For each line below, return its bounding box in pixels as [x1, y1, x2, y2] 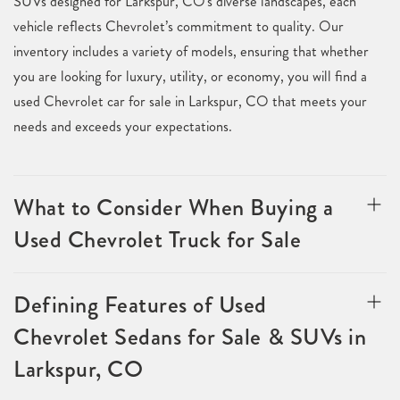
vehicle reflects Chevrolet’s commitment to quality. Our [13, 16, 344, 37]
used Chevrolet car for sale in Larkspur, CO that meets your [13, 91, 367, 112]
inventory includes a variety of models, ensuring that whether [13, 41, 369, 62]
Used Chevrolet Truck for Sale [13, 223, 302, 256]
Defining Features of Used [13, 288, 268, 321]
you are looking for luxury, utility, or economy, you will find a [13, 66, 367, 87]
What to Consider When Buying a [13, 191, 334, 224]
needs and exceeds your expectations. [13, 116, 232, 137]
